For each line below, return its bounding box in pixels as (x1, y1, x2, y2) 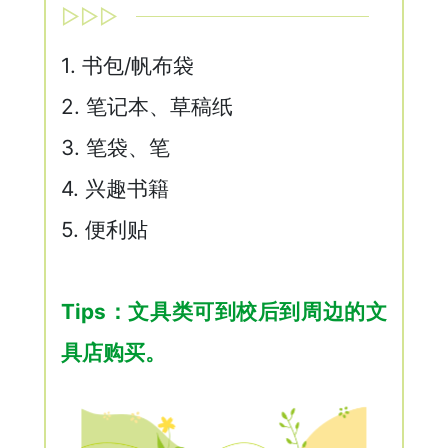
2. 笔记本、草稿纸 (61, 94, 234, 120)
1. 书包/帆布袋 (61, 53, 195, 79)
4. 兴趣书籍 (61, 176, 170, 202)
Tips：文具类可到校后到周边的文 (61, 299, 387, 325)
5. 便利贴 (61, 217, 149, 243)
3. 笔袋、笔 (61, 135, 171, 161)
